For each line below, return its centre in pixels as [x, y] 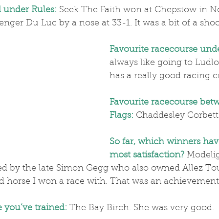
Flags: [121, 116]
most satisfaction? [147, 156]
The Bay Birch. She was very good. [141, 208]
